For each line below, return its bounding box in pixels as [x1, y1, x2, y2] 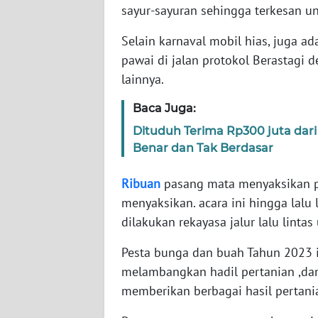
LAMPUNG [28, 234, 72, 246]
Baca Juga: [133, 101, 196, 115]
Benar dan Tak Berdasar [133, 141, 273, 155]
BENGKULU [28, 181, 77, 194]
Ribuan [121, 175, 160, 192]
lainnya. [121, 70, 164, 87]
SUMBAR [28, 76, 65, 89]
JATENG [28, 286, 60, 299]
